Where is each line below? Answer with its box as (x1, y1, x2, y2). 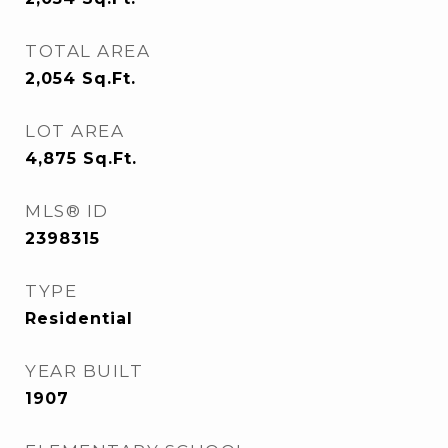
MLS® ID (25, 201, 109, 221)
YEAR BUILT (25, 361, 143, 381)
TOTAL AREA (25, 41, 150, 61)
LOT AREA (25, 121, 124, 141)
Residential (25, 309, 133, 328)
